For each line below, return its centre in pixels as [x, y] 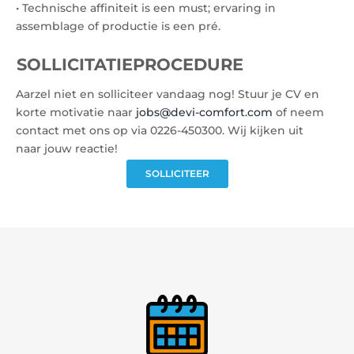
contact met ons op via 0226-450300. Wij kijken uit [160, 130]
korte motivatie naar [76, 112]
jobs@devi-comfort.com [204, 112]
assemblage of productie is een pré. [118, 26]
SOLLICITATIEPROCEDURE [130, 64]
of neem [298, 112]
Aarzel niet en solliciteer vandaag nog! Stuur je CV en [168, 94]
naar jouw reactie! [67, 149]
